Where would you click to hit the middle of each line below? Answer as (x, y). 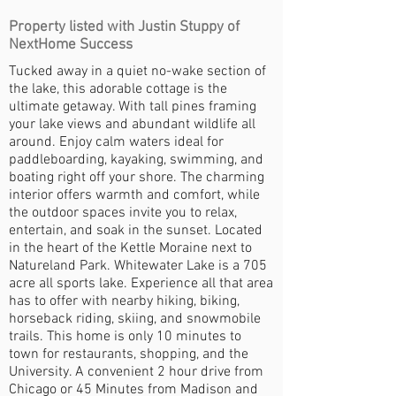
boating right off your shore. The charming (137, 178)
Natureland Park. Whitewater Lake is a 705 (138, 266)
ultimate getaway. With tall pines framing (133, 107)
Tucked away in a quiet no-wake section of (137, 72)
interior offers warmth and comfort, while (134, 195)
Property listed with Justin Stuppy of (124, 27)
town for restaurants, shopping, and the (129, 354)
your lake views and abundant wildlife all (132, 125)
